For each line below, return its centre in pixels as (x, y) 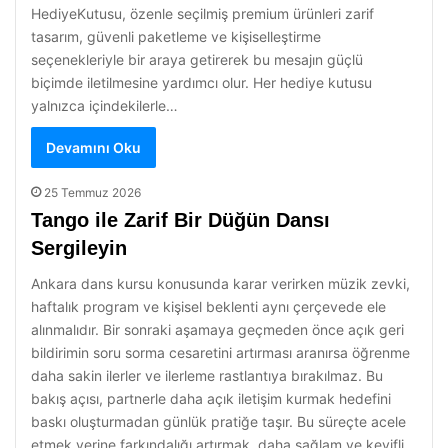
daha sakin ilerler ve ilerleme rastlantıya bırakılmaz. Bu (207, 375)
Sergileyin (79, 248)
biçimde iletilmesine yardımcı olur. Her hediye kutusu (201, 82)
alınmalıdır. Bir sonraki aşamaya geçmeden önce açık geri (217, 329)
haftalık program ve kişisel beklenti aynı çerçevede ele (208, 306)
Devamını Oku (93, 147)
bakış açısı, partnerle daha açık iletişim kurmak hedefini (211, 398)
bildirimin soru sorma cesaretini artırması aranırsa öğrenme (220, 352)
